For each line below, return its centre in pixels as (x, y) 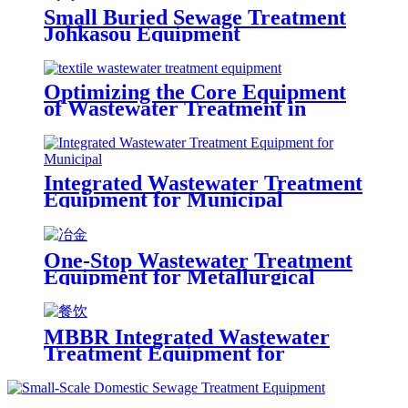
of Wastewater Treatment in (175, 108)
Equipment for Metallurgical (179, 276)
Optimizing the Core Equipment (195, 92)
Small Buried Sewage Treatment (195, 17)
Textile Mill (98, 124)
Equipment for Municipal (163, 199)
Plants (73, 293)
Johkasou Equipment (142, 33)
